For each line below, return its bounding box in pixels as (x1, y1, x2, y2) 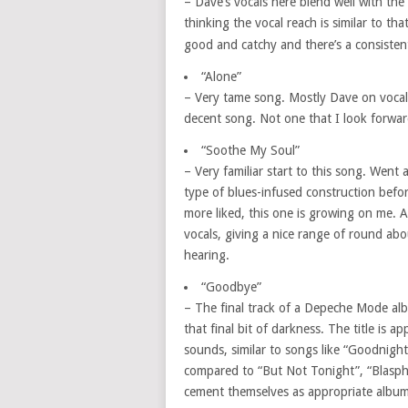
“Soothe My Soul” (201, 143, 300, 158)
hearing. (184, 248, 229, 262)
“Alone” (201, 69, 241, 84)
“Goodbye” (201, 280, 261, 294)
